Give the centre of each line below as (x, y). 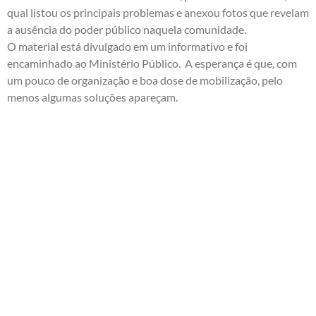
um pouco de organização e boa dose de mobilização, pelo (145, 80)
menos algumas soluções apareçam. (92, 97)
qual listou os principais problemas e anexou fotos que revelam (158, 12)
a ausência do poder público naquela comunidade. (127, 29)
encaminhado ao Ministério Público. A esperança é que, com (152, 63)
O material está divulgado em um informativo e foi (127, 46)
